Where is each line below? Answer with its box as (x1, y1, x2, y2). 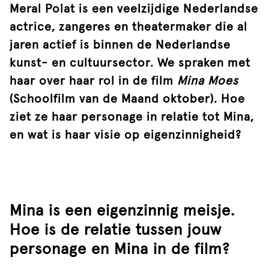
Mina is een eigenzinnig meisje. (10, 204, 235, 219)
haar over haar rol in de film (10, 75, 177, 87)
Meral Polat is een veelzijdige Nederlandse (10, 3, 258, 15)
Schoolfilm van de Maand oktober (13, 93, 210, 105)
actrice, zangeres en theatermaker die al (10, 21, 247, 33)
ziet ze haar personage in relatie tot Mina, (10, 111, 254, 123)
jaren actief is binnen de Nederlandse (10, 39, 231, 51)
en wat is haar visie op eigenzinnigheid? (10, 129, 241, 141)
